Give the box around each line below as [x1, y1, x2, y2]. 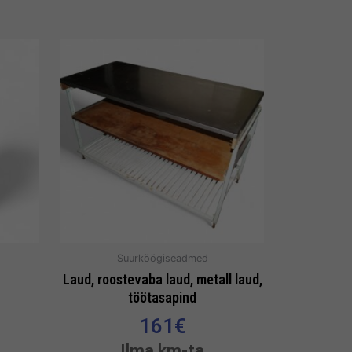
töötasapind [128, 288, 196, 306]
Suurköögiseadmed [116, 252, 208, 265]
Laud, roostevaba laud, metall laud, [62, 270, 262, 288]
